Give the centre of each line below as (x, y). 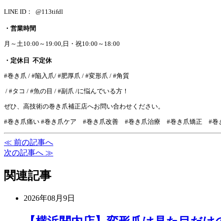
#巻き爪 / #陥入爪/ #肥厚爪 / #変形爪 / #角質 (67, 75)
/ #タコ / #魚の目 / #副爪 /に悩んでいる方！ (66, 91)
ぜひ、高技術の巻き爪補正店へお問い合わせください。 (84, 106)
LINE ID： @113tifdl (34, 11)
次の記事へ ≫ (29, 152)
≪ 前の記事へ (29, 142)
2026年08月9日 (49, 198)
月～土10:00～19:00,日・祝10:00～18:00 (62, 43)
